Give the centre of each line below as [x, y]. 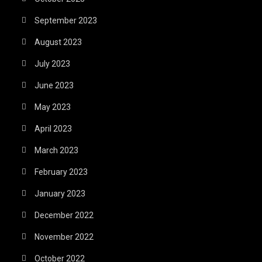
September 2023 [66, 20]
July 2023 [53, 63]
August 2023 [58, 42]
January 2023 [60, 193]
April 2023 [54, 128]
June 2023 [54, 85]
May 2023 [53, 107]
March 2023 [57, 150]
